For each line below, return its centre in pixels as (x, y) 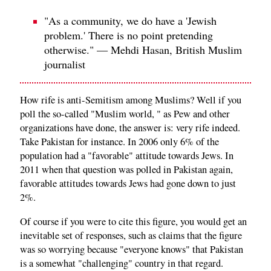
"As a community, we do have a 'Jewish (130, 20)
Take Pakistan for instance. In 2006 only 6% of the (119, 142)
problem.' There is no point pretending (129, 35)
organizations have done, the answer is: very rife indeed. (130, 128)
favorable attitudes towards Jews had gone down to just (128, 184)
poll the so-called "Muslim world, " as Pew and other (125, 114)
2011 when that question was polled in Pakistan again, (126, 170)
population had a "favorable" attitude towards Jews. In (127, 156)
